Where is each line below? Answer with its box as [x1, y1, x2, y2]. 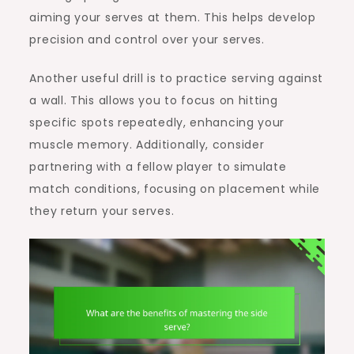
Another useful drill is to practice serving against [29, 70, 324, 86]
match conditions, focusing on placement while [29, 180, 320, 197]
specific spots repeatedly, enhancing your [29, 114, 285, 130]
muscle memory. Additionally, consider [29, 136, 265, 153]
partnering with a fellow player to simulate [29, 158, 287, 175]
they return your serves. [29, 202, 175, 219]
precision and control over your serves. [29, 31, 265, 47]
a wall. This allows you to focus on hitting [29, 92, 278, 108]
